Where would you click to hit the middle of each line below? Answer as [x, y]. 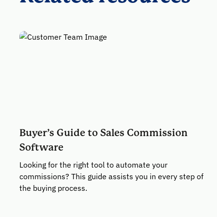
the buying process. [53, 188]
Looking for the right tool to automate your [93, 165]
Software [41, 147]
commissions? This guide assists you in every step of [111, 176]
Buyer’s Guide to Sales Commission [103, 133]
